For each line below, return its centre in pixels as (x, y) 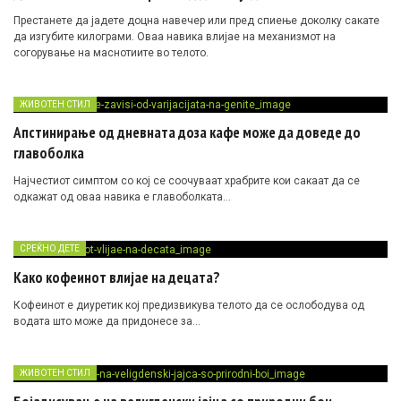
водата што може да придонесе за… (107, 322)
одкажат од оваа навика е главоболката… (122, 197)
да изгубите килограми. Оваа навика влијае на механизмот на (175, 36)
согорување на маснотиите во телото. (111, 52)
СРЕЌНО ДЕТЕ (50, 249)
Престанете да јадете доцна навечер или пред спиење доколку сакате (196, 20)
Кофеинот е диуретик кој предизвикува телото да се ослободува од (189, 306)
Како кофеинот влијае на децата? (117, 278)
